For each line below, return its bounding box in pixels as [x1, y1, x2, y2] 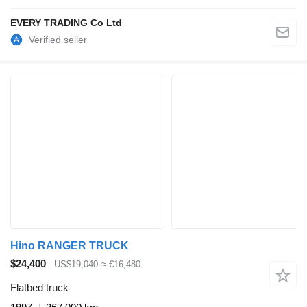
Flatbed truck [10, 281, 69, 293]
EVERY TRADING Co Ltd [10, 17, 122, 29]
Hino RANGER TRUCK [10, 240, 129, 252]
